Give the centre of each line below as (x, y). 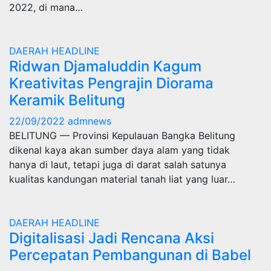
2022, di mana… (46, 7)
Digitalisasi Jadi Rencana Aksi (112, 238)
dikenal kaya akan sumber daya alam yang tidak (119, 150)
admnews (90, 121)
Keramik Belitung (67, 100)
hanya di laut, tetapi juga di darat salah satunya (118, 165)
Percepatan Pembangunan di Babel (130, 255)
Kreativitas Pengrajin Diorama (111, 83)
